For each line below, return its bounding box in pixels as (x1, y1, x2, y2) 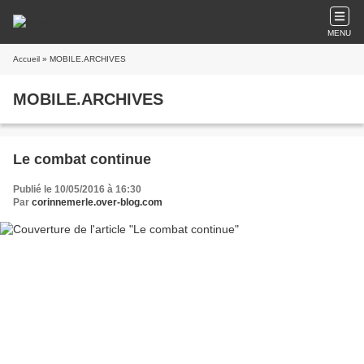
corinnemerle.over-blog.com (32, 197, 162, 208)
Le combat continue (13, 151, 151, 167)
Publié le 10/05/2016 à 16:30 (13, 184, 141, 195)
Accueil (13, 54, 40, 63)
